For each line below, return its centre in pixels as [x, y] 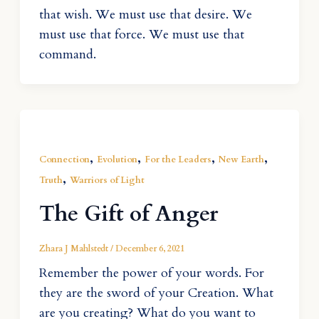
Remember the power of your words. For [151, 273]
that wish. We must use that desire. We [145, 14]
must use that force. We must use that [141, 34]
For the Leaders [178, 159]
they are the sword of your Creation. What [156, 293]
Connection [64, 159]
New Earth [241, 159]
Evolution [117, 159]
